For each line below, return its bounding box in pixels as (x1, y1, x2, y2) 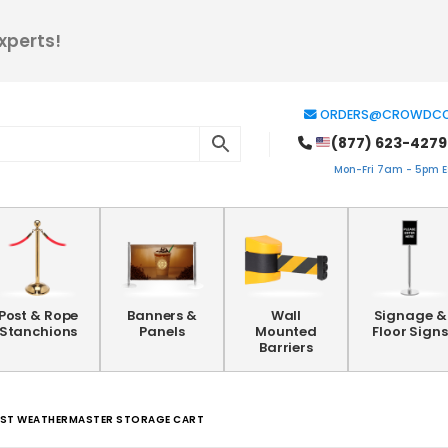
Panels (139, 322, 185, 341)
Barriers (259, 338, 313, 357)
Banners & (127, 306, 197, 325)
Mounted (254, 322, 318, 341)
